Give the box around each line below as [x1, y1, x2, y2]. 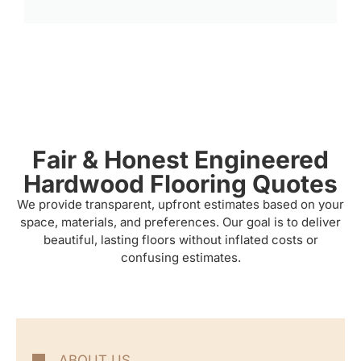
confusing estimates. [120, 249, 241, 265]
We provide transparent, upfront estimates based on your [17, 196, 344, 212]
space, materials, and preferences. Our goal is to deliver [20, 214, 341, 230]
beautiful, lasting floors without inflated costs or [43, 231, 318, 247]
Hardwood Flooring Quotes [23, 168, 338, 198]
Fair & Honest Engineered [32, 144, 329, 174]
